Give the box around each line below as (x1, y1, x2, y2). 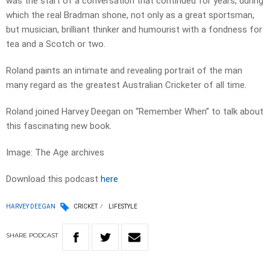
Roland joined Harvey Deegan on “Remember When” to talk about (6, 106, 263, 118)
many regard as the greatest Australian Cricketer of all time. (6, 80, 246, 91)
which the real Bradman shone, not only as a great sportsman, (6, 10, 254, 21)
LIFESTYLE (108, 203, 137, 210)
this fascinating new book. (6, 121, 111, 132)
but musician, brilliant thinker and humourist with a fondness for (6, 24, 262, 36)
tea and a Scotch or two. (6, 39, 105, 50)
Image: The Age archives (6, 147, 104, 159)
